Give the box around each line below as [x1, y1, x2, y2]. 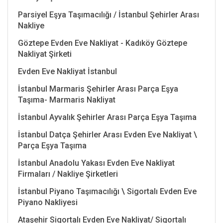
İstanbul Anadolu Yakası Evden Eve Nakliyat [18, 158, 175, 168]
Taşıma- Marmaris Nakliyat [18, 95, 115, 105]
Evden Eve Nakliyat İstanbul [18, 66, 117, 76]
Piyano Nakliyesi [18, 197, 78, 207]
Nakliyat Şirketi [18, 49, 72, 59]
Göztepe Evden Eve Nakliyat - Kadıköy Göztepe [18, 38, 187, 48]
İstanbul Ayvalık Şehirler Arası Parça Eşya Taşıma [18, 112, 197, 122]
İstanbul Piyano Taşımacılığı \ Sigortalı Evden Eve [18, 186, 197, 196]
